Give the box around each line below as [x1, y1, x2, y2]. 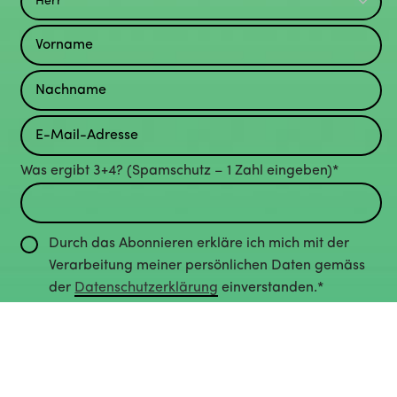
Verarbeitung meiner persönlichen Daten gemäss [49, 259, 366, 274]
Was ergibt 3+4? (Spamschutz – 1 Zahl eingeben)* [20, 163, 339, 178]
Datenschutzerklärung [74, 281, 219, 296]
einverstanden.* [218, 281, 324, 296]
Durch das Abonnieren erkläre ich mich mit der [49, 237, 350, 252]
